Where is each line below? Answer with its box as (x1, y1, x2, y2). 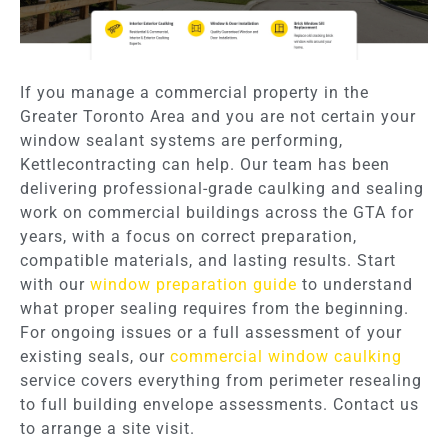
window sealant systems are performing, (20, 131, 343, 151)
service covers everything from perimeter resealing (20, 371, 422, 391)
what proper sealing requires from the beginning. (20, 299, 409, 319)
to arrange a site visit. (20, 419, 195, 439)
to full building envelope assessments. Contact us (20, 395, 419, 415)
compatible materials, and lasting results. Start (20, 251, 396, 271)
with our (20, 275, 90, 295)
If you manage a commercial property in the (20, 83, 369, 103)
